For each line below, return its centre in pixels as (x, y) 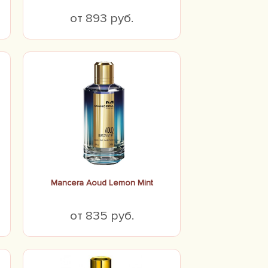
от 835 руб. (102, 216)
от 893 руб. (102, 18)
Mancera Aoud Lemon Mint (102, 183)
